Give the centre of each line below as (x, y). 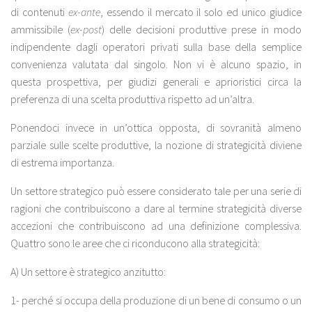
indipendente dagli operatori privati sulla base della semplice (156, 47)
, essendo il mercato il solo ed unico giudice (201, 12)
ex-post (86, 30)
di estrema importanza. (62, 163)
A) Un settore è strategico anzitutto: (88, 271)
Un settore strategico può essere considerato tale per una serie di (156, 190)
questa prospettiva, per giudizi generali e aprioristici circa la (156, 82)
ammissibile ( (40, 30)
